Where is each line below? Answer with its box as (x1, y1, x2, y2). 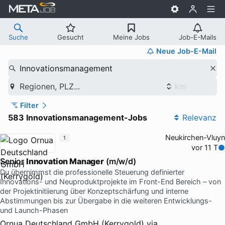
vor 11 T (191, 143, 218, 152)
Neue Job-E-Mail (156, 46, 216, 56)
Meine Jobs (113, 33, 150, 41)
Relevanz (182, 112, 216, 123)
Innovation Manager (26, 156, 104, 166)
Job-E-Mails (179, 33, 216, 41)
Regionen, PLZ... (19, 81, 80, 91)
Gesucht (57, 33, 84, 41)
